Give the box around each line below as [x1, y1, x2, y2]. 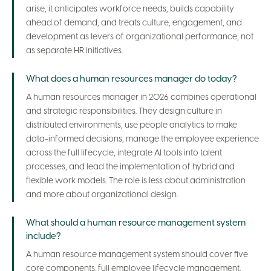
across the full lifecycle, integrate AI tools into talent [26, 148, 222, 158]
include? [26, 231, 60, 241]
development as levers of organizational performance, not [26, 32, 253, 42]
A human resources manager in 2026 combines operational [26, 93, 256, 102]
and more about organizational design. [26, 190, 178, 200]
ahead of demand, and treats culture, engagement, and [26, 18, 242, 28]
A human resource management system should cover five [26, 250, 248, 260]
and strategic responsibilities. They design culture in [26, 106, 222, 116]
